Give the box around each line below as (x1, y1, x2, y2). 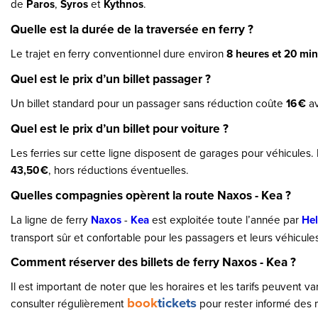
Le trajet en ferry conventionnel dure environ (11, 45, 226, 61)
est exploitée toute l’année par (149, 212, 302, 227)
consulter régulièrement (11, 295, 127, 311)
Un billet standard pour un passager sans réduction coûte (11, 95, 286, 111)
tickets (158, 293, 197, 312)
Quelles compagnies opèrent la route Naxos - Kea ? (11, 186, 291, 204)
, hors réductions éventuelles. (48, 162, 189, 177)
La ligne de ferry (11, 212, 91, 227)
